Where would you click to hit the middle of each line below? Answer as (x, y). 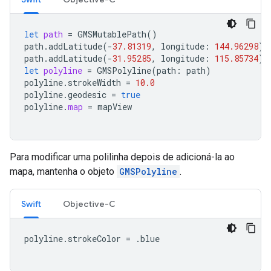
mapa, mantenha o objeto (63, 172)
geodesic (87, 95)
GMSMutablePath (112, 34)
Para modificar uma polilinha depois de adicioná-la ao (122, 157)
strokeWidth (94, 83)
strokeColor (94, 239)
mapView (115, 107)
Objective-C (89, 204)
